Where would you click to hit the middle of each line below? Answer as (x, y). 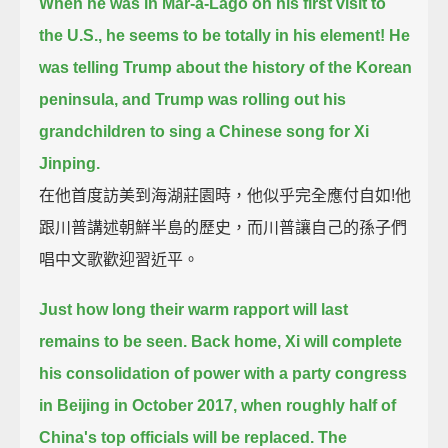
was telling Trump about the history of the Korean (226, 67)
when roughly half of (319, 405)
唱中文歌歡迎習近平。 (119, 259)
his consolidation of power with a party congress (223, 373)
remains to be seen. (113, 341)
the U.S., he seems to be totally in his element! (212, 35)
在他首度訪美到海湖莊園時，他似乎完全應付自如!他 (225, 195)
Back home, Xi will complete (297, 341)
